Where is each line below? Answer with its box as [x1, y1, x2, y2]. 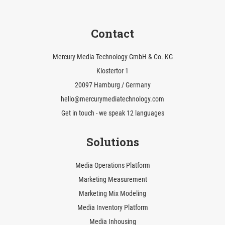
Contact [91, 26, 134, 41]
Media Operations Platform [75, 161, 150, 170]
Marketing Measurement [78, 175, 147, 184]
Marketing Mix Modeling [79, 189, 146, 198]
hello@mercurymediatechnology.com [61, 95, 164, 104]
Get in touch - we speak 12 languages [61, 109, 164, 118]
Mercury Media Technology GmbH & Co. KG [52, 53, 173, 62]
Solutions [86, 135, 139, 150]
